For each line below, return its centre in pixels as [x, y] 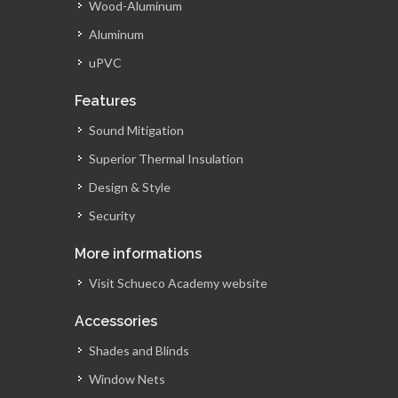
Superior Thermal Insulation [166, 159]
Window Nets [127, 379]
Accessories [116, 321]
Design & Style [130, 187]
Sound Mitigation [136, 130]
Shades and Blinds [139, 350]
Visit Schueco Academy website [178, 283]
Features [105, 101]
